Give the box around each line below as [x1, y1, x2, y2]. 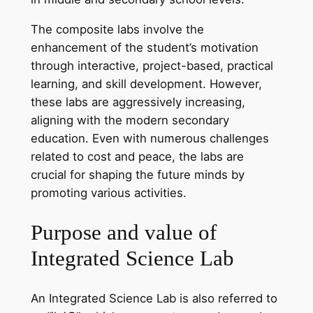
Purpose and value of [30, 220, 217, 245]
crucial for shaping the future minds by [30, 167, 245, 182]
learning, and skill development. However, [30, 76, 262, 91]
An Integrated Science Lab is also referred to [30, 291, 277, 306]
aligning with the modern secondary [30, 112, 229, 127]
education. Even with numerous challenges [30, 131, 269, 145]
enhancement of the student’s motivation [30, 40, 259, 54]
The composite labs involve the [30, 22, 204, 36]
